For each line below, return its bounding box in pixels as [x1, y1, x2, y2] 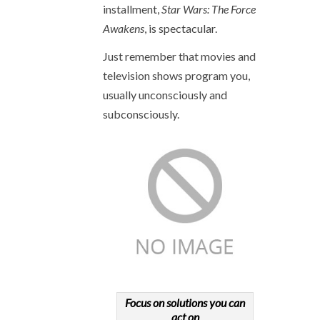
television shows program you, [103, 69, 250, 82]
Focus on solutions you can [125, 296, 245, 309]
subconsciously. [103, 107, 179, 121]
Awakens [103, 21, 144, 35]
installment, [103, 2, 161, 16]
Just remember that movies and [103, 49, 256, 63]
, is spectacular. [144, 21, 217, 35]
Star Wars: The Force [161, 2, 256, 16]
